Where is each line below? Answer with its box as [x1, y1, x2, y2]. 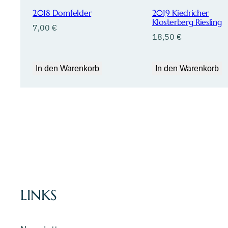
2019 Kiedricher [152, 8, 209, 18]
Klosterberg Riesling [152, 17, 222, 27]
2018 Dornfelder [33, 8, 92, 18]
